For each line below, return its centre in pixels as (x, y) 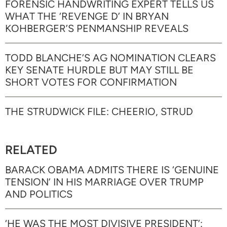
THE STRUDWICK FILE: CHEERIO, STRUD (99, 111)
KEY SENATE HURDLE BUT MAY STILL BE (99, 70)
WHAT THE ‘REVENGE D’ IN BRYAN (87, 16)
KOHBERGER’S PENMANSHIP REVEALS (97, 28)
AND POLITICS (39, 194)
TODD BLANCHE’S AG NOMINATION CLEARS (110, 58)
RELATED (31, 149)
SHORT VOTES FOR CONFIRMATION (91, 82)
